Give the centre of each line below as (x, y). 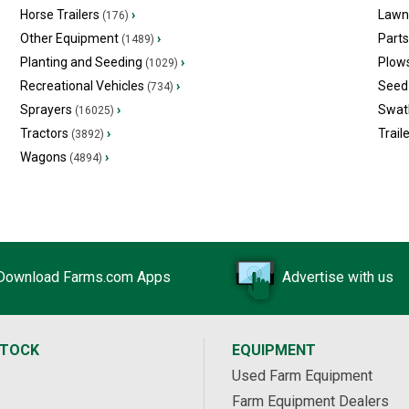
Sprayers (46, 110)
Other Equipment (69, 38)
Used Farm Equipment (302, 376)
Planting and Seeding (81, 62)
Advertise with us (338, 278)
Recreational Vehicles (82, 86)
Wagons (43, 157)
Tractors (44, 133)
